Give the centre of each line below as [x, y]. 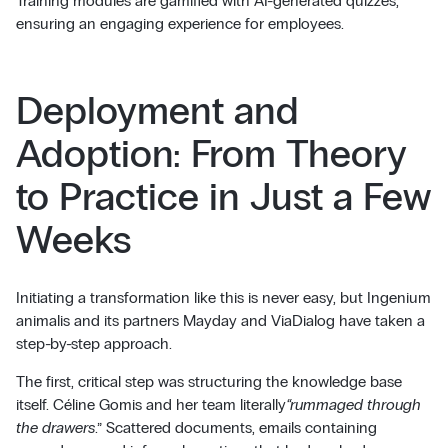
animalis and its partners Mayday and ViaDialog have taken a [220, 320]
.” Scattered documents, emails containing [235, 428]
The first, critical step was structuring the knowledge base [208, 382]
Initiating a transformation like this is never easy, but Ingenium [223, 297]
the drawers [55, 428]
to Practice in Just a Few [223, 197]
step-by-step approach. [93, 343]
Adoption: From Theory [211, 154]
